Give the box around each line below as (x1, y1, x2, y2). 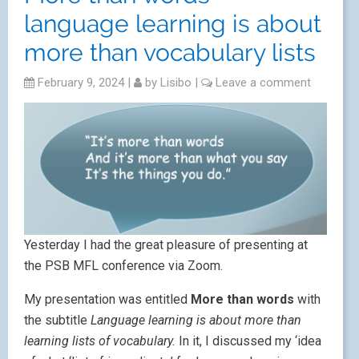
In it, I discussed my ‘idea (175, 333, 321, 349)
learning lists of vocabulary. (24, 333, 175, 349)
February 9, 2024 (34, 75, 124, 90)
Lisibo (160, 75, 192, 90)
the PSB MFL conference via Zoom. (24, 258, 223, 273)
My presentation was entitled (24, 292, 191, 307)
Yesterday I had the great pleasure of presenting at (24, 237, 308, 252)
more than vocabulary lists (24, 38, 316, 67)
